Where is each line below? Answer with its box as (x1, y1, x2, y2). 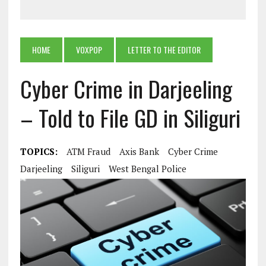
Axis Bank (119, 145, 159, 158)
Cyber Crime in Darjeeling (20, 72, 232, 106)
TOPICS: (20, 145, 58, 158)
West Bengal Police (108, 163, 186, 175)
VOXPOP (75, 43, 102, 56)
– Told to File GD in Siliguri (20, 101, 240, 135)
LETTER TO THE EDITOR (127, 43, 201, 56)
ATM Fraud (66, 145, 110, 158)
